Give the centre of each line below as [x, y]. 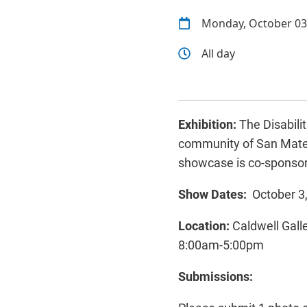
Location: [205, 225]
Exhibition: [207, 124]
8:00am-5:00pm [221, 245]
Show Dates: [215, 194]
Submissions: [216, 276]
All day [218, 53]
